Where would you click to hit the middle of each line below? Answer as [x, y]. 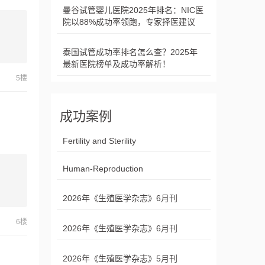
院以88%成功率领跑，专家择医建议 [129, 22]
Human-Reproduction [103, 169]
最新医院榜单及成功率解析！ [117, 64]
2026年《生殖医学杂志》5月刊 [120, 258]
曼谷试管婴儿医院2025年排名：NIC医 [133, 10]
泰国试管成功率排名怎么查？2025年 [130, 52]
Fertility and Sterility [99, 141]
